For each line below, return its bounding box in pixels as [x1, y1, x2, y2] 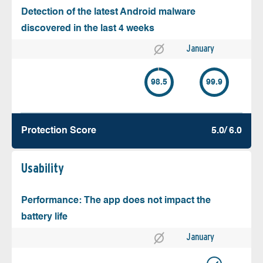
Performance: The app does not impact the [21, 196, 211, 206]
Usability [21, 160, 64, 176]
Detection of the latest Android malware [21, 8, 195, 18]
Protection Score [21, 126, 96, 136]
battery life [21, 213, 68, 222]
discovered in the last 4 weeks [21, 24, 154, 34]
